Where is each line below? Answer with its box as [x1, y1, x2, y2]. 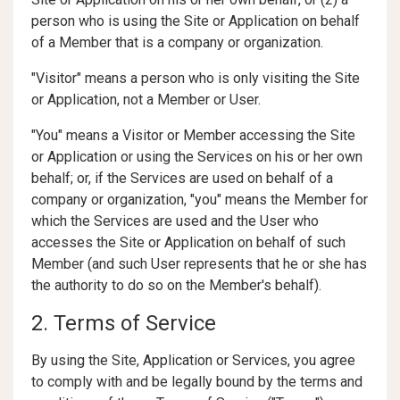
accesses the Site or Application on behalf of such [31, 234, 346, 251]
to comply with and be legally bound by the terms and [31, 373, 362, 390]
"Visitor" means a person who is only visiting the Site [31, 70, 360, 87]
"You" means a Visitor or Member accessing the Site [31, 127, 355, 144]
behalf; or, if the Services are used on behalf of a [31, 170, 333, 187]
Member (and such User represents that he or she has [31, 255, 367, 272]
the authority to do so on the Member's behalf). [31, 277, 321, 294]
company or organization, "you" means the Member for [31, 191, 368, 208]
